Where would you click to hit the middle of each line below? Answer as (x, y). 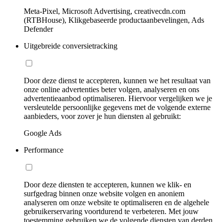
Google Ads (43, 133)
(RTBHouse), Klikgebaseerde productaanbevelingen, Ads (114, 20)
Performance (44, 150)
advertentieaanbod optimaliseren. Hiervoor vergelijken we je (118, 98)
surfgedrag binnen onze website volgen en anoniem (104, 193)
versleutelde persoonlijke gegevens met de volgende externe (117, 107)
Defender (38, 29)
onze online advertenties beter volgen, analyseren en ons (111, 89)
